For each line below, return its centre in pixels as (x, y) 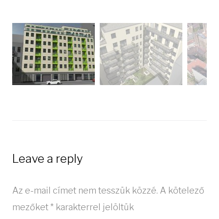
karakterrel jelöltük (94, 207)
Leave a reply (48, 159)
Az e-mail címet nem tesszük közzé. (85, 191)
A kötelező (182, 191)
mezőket (31, 207)
